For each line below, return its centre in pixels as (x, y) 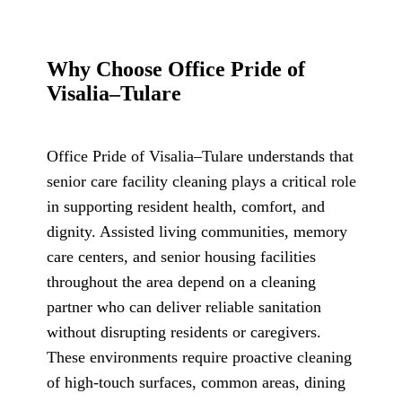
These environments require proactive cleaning (199, 357)
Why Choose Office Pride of (176, 69)
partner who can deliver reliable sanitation (184, 306)
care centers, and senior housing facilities (181, 256)
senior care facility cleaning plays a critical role (201, 181)
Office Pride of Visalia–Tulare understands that (200, 156)
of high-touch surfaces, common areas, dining (196, 382)
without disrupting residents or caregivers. (184, 332)
